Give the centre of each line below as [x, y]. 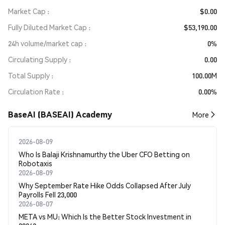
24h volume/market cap [45, 43]
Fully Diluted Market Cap [47, 27]
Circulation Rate [34, 91]
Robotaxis [35, 163]
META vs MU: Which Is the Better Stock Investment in [105, 216]
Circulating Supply [38, 59]
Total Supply [29, 75]
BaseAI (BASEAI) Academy [60, 114]
